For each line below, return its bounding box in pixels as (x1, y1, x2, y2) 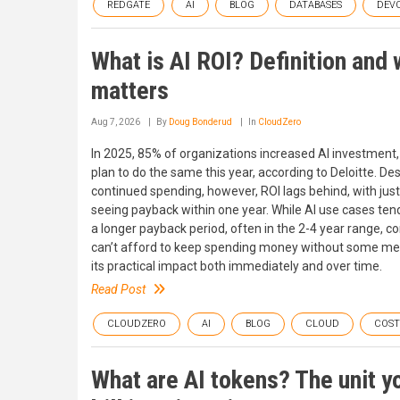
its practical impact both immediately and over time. (91, 259, 382, 273)
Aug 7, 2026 (91, 117, 140, 127)
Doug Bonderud (169, 117, 232, 127)
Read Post (91, 282, 146, 296)
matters (91, 76, 169, 105)
